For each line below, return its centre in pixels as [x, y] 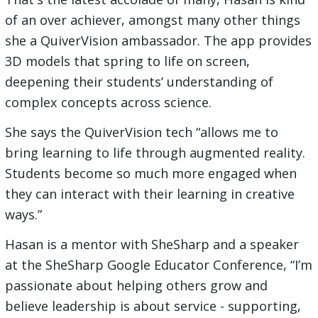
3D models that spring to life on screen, [127, 61]
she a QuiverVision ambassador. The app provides [158, 41]
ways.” [23, 215]
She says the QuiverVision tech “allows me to [141, 132]
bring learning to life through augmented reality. [155, 153]
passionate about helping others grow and [136, 286]
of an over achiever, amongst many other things [152, 20]
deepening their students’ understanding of [139, 82]
